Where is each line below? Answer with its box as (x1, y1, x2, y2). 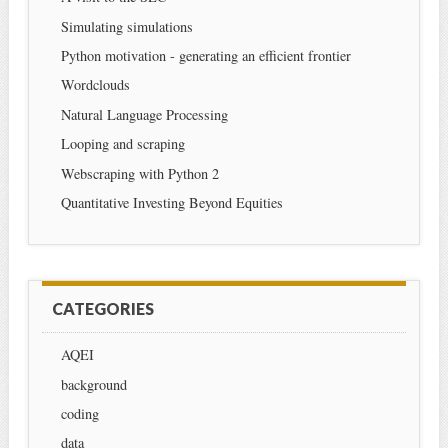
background (60, 374, 127, 394)
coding (60, 403, 99, 423)
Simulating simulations (60, 16, 193, 36)
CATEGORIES (51, 299, 154, 319)
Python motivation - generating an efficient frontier (60, 46, 351, 66)
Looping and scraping (60, 134, 185, 154)
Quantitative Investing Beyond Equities (60, 193, 283, 213)
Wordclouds (60, 75, 130, 95)
